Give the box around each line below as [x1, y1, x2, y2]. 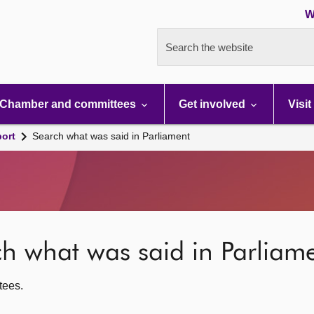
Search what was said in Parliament [32, 130, 190, 142]
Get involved [179, 98, 248, 110]
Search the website [165, 41, 253, 53]
